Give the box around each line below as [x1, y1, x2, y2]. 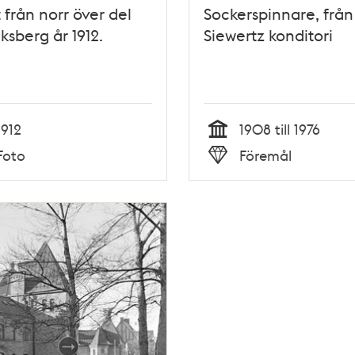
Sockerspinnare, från [203, 3, 353, 25]
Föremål [239, 145, 292, 164]
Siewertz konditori [203, 25, 333, 46]
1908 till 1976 [239, 120, 320, 139]
